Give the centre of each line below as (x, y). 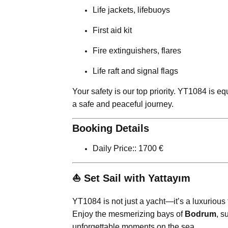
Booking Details (111, 128)
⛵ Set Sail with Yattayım (131, 178)
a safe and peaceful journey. (123, 104)
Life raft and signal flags (135, 71)
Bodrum (201, 214)
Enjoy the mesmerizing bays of (129, 214)
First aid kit (112, 30)
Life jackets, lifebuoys (131, 10)
